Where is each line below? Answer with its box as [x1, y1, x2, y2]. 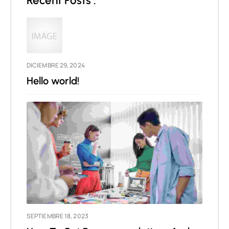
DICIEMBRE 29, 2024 [27, 61, 85, 70]
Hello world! [27, 75, 79, 87]
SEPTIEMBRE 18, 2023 [27, 211, 88, 220]
